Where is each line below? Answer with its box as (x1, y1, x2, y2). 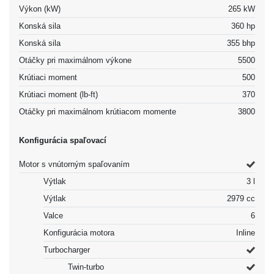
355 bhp (227, 38, 255, 48)
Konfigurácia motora (43, 228, 114, 237)
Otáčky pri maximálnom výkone (19, 55, 131, 65)
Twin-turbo (68, 262, 104, 272)
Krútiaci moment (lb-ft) (19, 89, 98, 99)
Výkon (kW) (19, 4, 61, 13)
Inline (236, 228, 255, 237)
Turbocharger (43, 245, 90, 254)
